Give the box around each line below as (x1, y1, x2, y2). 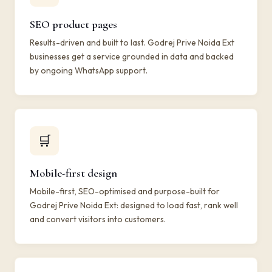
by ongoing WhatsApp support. (30, 65, 148, 76)
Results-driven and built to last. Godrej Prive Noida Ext (30, 37, 234, 48)
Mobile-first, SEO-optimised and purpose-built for (30, 186, 220, 197)
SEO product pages (30, 18, 117, 31)
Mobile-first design (30, 166, 117, 180)
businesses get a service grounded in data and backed (30, 51, 234, 62)
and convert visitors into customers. (30, 214, 166, 225)
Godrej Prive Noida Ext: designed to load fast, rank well (30, 200, 238, 211)
